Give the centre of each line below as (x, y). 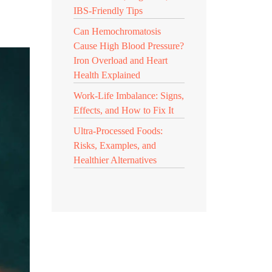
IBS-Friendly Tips (108, 11)
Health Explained (107, 75)
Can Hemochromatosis (117, 31)
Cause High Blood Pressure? (129, 46)
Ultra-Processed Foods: (118, 131)
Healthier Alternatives (115, 160)
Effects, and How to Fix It (124, 110)
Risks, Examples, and (115, 145)
